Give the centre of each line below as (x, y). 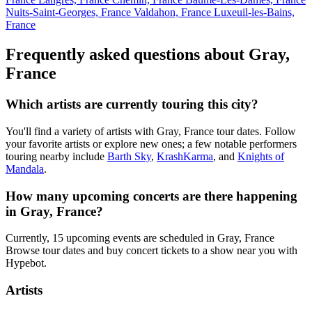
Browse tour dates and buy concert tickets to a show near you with (151, 251)
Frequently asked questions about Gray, (148, 55)
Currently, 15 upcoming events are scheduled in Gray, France (140, 238)
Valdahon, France (174, 13)
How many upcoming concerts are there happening (151, 196)
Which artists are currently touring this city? (132, 104)
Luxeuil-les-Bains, (254, 13)
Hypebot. (26, 263)
